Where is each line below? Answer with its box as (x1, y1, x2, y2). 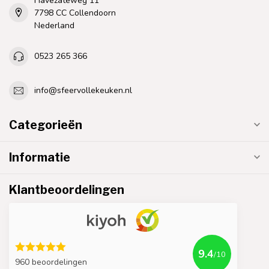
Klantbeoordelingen (9, 182, 124, 197)
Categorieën (9, 117, 82, 132)
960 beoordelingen (15, 256, 87, 268)
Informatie (9, 150, 70, 165)
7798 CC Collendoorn (34, 7, 116, 19)
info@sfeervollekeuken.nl (34, 85, 132, 97)
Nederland (34, 19, 74, 31)
